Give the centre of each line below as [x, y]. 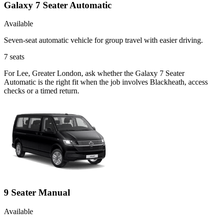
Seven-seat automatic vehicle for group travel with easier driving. [103, 40]
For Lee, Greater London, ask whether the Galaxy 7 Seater [94, 73]
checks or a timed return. [42, 91]
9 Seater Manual [37, 193]
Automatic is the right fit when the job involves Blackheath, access [106, 82]
